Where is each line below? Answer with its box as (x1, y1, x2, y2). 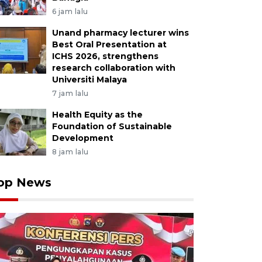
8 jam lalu (51, 147, 89, 156)
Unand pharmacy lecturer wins (51, 27, 189, 38)
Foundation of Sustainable (51, 121, 172, 132)
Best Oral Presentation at (51, 39, 167, 50)
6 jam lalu (51, 7, 88, 16)
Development (51, 133, 113, 143)
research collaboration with (51, 63, 175, 73)
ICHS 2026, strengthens (51, 51, 158, 61)
